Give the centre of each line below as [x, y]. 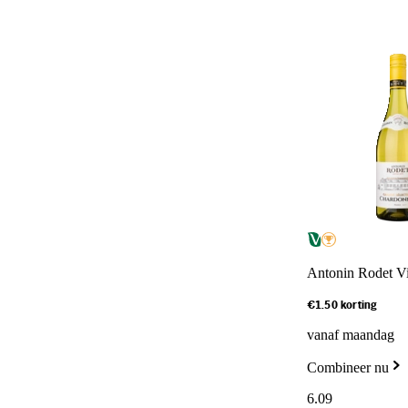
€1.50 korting [342, 305]
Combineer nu [347, 367]
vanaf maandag [350, 334]
